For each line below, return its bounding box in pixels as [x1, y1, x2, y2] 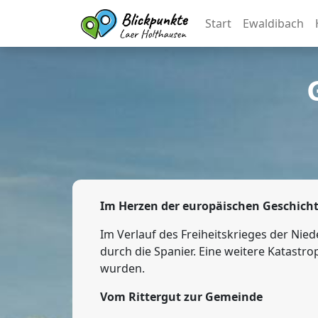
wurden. [100, 261, 145, 276]
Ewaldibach [242, 16, 304, 31]
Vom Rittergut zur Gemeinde [100, 289, 263, 305]
